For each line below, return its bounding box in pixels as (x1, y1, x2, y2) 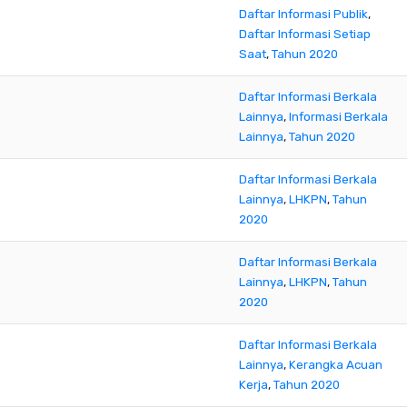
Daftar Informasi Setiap (239, 27, 371, 41)
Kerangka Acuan (289, 358, 382, 372)
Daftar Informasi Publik (239, 7, 368, 21)
